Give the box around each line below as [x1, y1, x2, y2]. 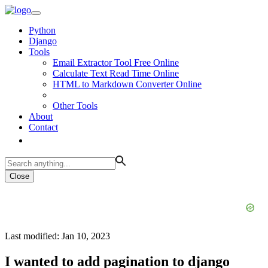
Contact [29, 122, 58, 132]
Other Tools [53, 100, 98, 111]
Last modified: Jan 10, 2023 [5, 231, 110, 241]
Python [29, 25, 56, 35]
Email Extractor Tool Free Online [53, 57, 179, 68]
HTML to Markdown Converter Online [53, 79, 202, 89]
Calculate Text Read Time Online [53, 68, 179, 78]
